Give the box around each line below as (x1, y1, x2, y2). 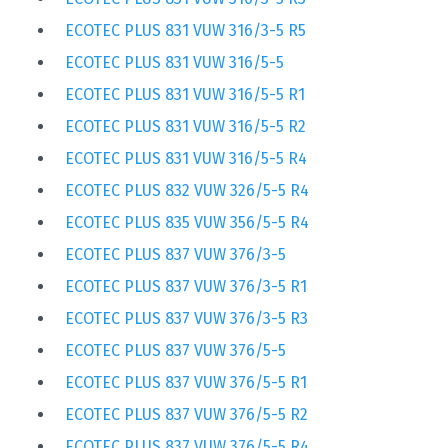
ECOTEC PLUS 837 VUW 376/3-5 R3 (65, 308, 308, 328)
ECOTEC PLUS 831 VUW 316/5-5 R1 (65, 84, 305, 104)
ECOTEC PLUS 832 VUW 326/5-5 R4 (65, 180, 309, 200)
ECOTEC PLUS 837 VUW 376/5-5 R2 (65, 404, 308, 424)
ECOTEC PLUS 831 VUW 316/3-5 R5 (65, 20, 306, 40)
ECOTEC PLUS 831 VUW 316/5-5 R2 (65, 116, 306, 136)
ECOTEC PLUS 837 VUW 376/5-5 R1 (65, 372, 307, 392)
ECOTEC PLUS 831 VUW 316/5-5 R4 (65, 148, 307, 168)
